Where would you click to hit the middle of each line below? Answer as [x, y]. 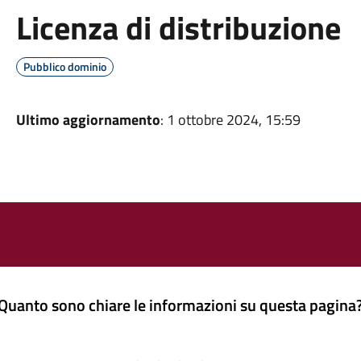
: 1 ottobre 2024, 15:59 [230, 120]
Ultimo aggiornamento [88, 120]
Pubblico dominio [64, 66]
